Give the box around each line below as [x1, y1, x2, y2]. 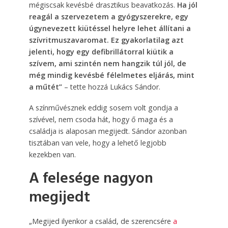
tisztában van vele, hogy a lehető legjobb [28, 137, 166, 148]
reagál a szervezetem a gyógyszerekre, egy [28, 12, 188, 21]
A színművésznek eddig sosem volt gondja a [28, 102, 178, 112]
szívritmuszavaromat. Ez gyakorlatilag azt [28, 35, 184, 45]
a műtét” [28, 82, 62, 92]
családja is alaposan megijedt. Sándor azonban [28, 126, 187, 136]
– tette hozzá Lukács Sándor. [62, 82, 160, 92]
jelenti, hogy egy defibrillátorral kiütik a [28, 47, 174, 56]
